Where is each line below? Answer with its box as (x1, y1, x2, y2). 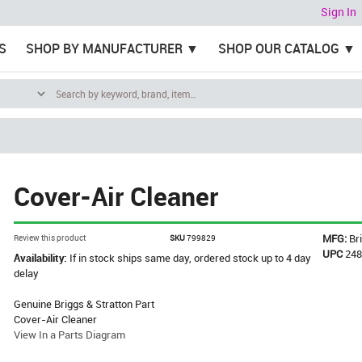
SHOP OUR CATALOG (217, 40, 339, 57)
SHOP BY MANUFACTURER (25, 40, 183, 57)
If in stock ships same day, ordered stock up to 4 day (69, 250, 312, 265)
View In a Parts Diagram (14, 327, 126, 342)
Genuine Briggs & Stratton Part (14, 297, 155, 311)
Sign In (321, 4, 356, 20)
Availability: (14, 250, 70, 265)
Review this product (14, 232, 86, 243)
